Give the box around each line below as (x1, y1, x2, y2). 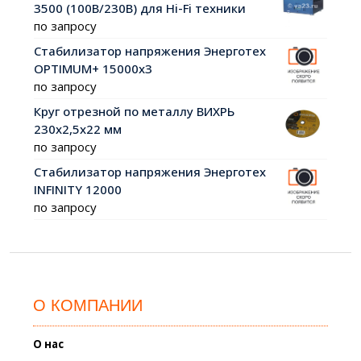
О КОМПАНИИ (33, 296, 143, 314)
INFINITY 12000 (33, 180, 122, 197)
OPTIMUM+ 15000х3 (33, 60, 152, 77)
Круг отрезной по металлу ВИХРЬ (33, 102, 234, 119)
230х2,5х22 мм (33, 120, 122, 137)
